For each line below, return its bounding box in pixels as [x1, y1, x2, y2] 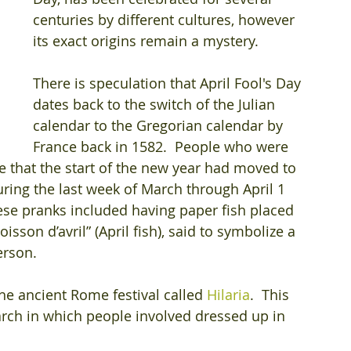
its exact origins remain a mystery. [33, 31, 259, 50]
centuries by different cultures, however [33, 10, 299, 29]
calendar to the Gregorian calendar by [33, 116, 287, 135]
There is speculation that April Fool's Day [33, 74, 305, 92]
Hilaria [207, 285, 250, 304]
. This [250, 285, 293, 304]
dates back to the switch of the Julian [33, 95, 279, 114]
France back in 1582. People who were [33, 137, 292, 156]
